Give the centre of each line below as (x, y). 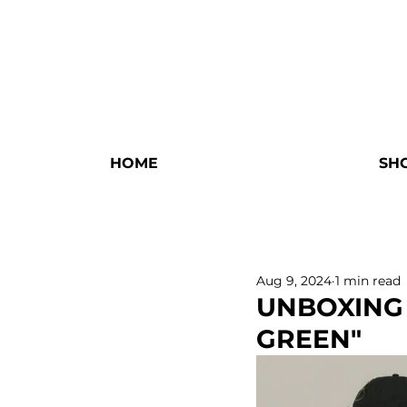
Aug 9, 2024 (294, 280)
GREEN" (309, 339)
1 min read (368, 280)
